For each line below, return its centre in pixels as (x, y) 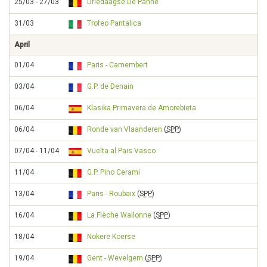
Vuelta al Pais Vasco (121, 151)
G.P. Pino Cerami (114, 172)
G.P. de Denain (110, 86)
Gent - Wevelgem (115, 258)
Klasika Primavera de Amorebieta (142, 108)
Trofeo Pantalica (114, 23)
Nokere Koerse (111, 237)
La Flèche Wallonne (119, 215)
